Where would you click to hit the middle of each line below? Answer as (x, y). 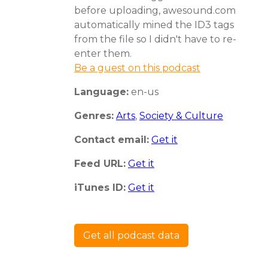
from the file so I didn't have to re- (155, 39)
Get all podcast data (131, 235)
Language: (101, 92)
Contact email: (112, 139)
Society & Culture (181, 115)
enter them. (103, 53)
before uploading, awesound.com (155, 10)
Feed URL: (100, 163)
